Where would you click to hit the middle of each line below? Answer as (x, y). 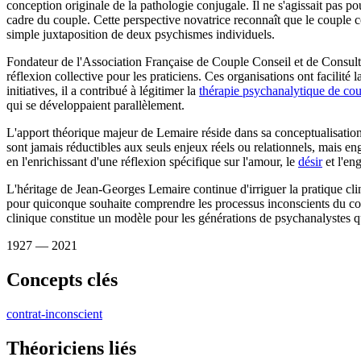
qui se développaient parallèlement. (95, 105)
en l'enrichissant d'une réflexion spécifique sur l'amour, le (152, 161)
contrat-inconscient (54, 313)
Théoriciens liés (71, 348)
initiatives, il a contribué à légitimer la (103, 90)
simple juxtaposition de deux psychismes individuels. (141, 34)
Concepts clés (62, 279)
